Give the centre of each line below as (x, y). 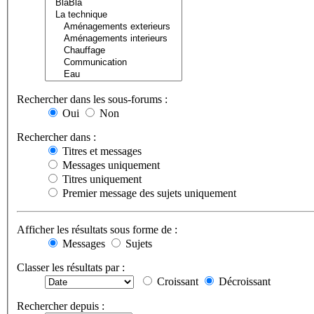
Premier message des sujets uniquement (148, 193)
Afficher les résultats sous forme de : (97, 230)
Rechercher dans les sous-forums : (92, 100)
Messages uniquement (110, 165)
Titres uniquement (101, 179)
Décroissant (243, 282)
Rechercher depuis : (61, 306)
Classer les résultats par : (71, 268)
